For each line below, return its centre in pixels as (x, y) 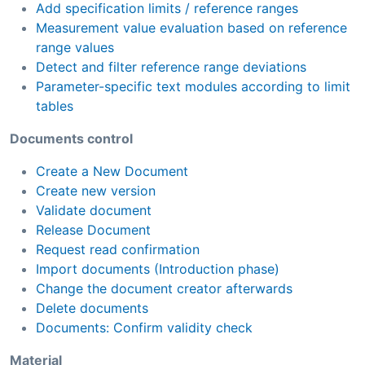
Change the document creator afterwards (164, 288)
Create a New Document (112, 171)
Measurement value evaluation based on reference (191, 27)
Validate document (94, 210)
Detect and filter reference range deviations (171, 66)
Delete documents (92, 308)
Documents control (71, 138)
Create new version (96, 190)
